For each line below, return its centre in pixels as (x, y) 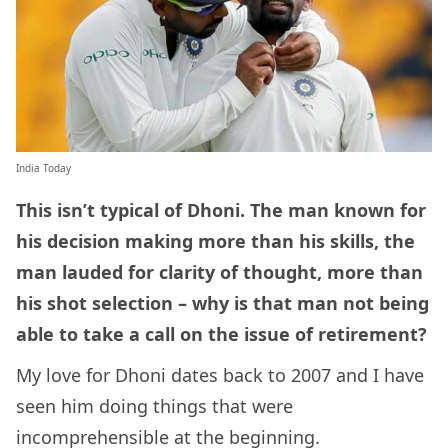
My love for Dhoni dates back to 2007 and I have (220, 375)
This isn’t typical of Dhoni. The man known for (221, 210)
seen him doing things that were (154, 406)
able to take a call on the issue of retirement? (221, 334)
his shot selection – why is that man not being (222, 303)
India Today (43, 168)
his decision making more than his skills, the (215, 241)
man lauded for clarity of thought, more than (219, 272)
